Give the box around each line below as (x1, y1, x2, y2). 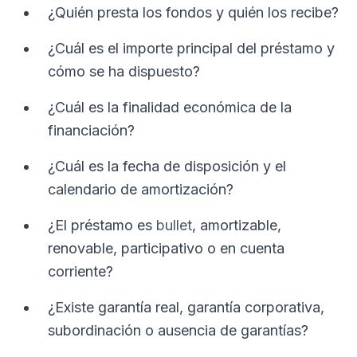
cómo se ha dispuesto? (48, 63, 200, 80)
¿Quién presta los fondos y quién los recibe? (48, 4, 339, 21)
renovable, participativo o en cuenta (48, 240, 284, 257)
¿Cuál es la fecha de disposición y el (48, 158, 286, 175)
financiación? (48, 122, 135, 139)
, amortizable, (192, 217, 281, 233)
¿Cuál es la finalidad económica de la (48, 99, 292, 116)
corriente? (48, 263, 113, 280)
